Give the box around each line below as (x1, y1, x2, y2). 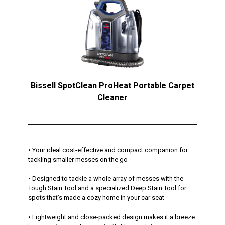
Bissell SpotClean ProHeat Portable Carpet (31, 80, 194, 90)
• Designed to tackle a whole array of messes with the (28, 175, 183, 183)
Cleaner (97, 92, 128, 102)
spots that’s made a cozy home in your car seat (28, 194, 164, 202)
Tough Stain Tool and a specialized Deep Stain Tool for (28, 184, 186, 192)
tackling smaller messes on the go (28, 155, 129, 163)
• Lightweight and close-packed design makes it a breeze (28, 213, 195, 221)
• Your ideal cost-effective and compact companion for (28, 146, 188, 154)
